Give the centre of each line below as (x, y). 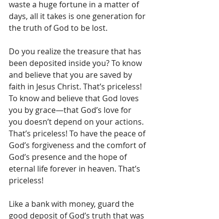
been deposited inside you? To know (76, 63)
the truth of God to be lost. (58, 28)
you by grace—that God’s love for (71, 110)
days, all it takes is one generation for (78, 16)
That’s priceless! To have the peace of (78, 133)
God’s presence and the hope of (69, 157)
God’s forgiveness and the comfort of (78, 145)
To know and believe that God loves (75, 98)
